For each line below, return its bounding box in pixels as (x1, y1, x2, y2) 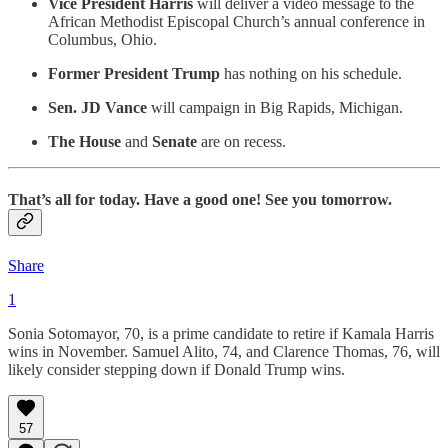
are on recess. (201, 133, 286, 151)
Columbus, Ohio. (48, 31, 157, 49)
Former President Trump (48, 65, 224, 83)
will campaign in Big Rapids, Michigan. (151, 99, 403, 117)
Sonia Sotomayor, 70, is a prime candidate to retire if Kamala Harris (8, 324, 434, 342)
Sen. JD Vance (48, 99, 151, 117)
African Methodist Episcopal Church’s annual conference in (48, 13, 425, 31)
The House (48, 133, 125, 151)
